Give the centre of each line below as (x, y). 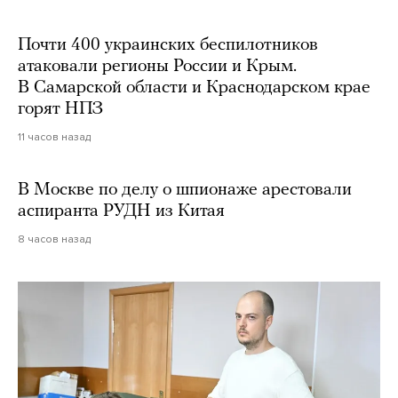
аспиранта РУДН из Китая (121, 211)
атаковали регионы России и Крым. (157, 66)
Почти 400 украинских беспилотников (168, 45)
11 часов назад (54, 136)
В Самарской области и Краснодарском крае (194, 88)
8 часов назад (54, 239)
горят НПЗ (60, 109)
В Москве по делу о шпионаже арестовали (185, 190)
